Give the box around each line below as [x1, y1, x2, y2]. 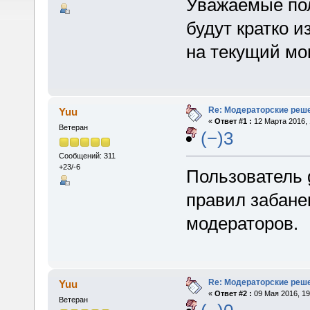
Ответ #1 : [214, 117, 252, 126]
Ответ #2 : [214, 289, 252, 298]
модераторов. [185, 213, 298, 235]
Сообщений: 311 [58, 151, 116, 160]
